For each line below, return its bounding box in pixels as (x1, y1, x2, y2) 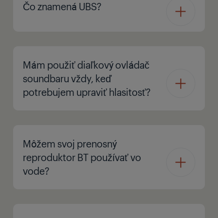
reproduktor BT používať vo (23, 150, 141, 163)
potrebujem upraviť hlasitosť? (23, 85, 150, 98)
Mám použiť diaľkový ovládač (23, 58, 149, 71)
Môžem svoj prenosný (23, 137, 117, 150)
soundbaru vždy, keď (23, 72, 111, 85)
